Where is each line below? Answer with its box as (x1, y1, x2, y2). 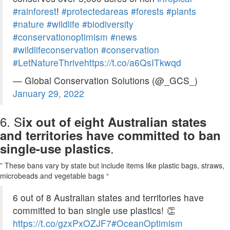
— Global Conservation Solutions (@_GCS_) (13, 74, 198, 87)
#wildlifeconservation (13, 43, 99, 56)
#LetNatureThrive (13, 56, 84, 69)
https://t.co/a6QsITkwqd (84, 56, 181, 69)
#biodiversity (82, 17, 133, 31)
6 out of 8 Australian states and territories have (13, 191, 204, 204)
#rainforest (13, 5, 56, 18)
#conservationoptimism (13, 30, 108, 44)
